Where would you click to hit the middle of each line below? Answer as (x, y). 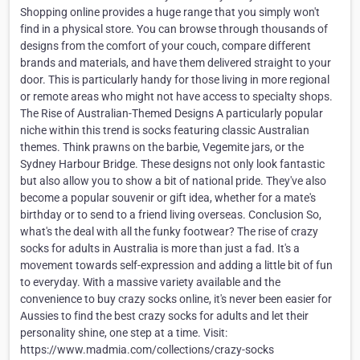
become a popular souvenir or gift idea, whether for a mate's (168, 198)
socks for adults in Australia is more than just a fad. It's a (160, 249)
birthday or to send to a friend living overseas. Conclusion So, (171, 215)
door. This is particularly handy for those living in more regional (175, 80)
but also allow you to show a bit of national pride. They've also (173, 181)
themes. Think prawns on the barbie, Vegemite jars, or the (162, 147)
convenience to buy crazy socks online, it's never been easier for (176, 299)
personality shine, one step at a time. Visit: (124, 333)
